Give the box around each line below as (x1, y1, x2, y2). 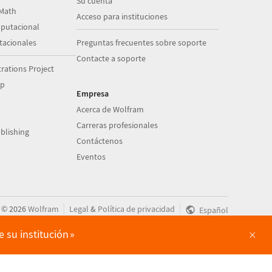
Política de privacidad (98, 203, 175, 214)
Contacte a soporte (76, 53, 146, 64)
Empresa (76, 88, 109, 99)
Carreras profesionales (76, 120, 158, 131)
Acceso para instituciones (76, 11, 168, 22)
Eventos (76, 151, 106, 162)
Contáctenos (76, 135, 123, 146)
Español (197, 204, 228, 216)
